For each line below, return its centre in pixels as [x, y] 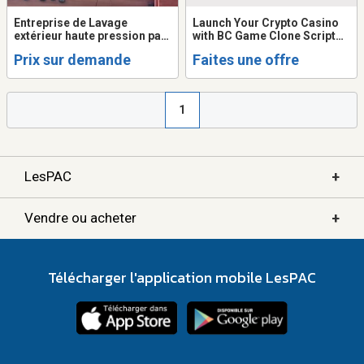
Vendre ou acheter [80, 218]
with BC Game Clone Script [264, 35]
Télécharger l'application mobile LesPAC [182, 277]
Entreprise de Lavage [71, 22]
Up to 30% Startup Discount [266, 48]
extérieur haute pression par [90, 35]
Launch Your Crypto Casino [266, 22]
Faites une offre [246, 59]
